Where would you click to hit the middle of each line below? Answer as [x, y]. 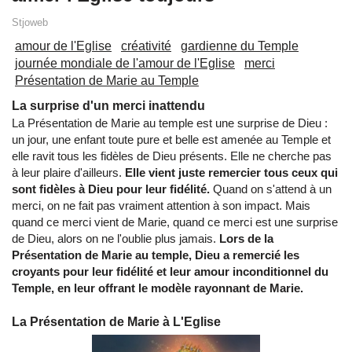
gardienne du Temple [240, 46]
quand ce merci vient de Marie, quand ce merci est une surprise [175, 222]
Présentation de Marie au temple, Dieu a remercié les [156, 255]
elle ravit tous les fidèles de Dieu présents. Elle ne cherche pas [172, 156]
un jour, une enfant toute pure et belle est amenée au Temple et [171, 140]
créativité [146, 46]
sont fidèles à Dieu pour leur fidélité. [111, 189]
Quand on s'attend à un [271, 189]
